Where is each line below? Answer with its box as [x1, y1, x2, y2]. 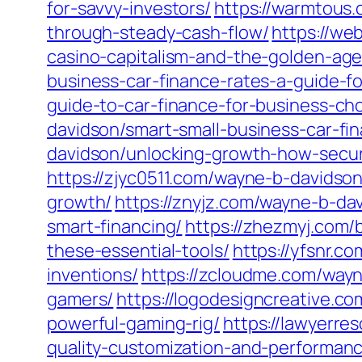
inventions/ [47, 263, 138, 287]
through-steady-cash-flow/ [47, 20, 269, 44]
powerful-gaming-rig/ [47, 311, 220, 335]
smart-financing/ [47, 214, 183, 238]
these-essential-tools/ [47, 238, 229, 263]
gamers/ [47, 287, 114, 311]
